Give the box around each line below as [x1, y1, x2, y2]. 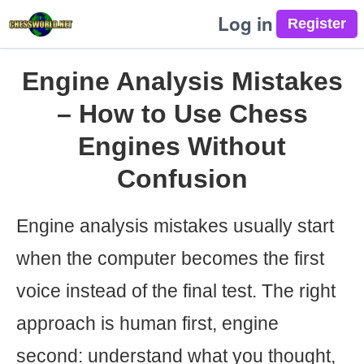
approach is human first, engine [16, 313, 279, 334]
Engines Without [78, 132, 286, 161]
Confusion [116, 164, 248, 193]
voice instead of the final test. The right [16, 280, 336, 301]
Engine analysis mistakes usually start [16, 215, 334, 236]
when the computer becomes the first [16, 248, 324, 269]
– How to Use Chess [56, 99, 308, 128]
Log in [218, 11, 273, 37]
